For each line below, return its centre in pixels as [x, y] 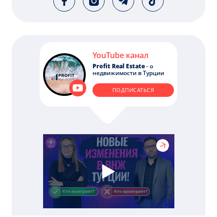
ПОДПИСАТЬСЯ [133, 90]
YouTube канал [121, 55]
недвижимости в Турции [128, 73]
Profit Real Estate [119, 66]
